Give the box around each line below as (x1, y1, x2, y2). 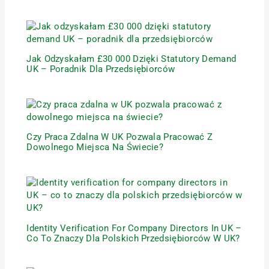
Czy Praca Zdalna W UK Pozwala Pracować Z (26, 131, 213, 143)
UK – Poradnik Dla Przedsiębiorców (26, 64, 175, 75)
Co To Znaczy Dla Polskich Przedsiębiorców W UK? (26, 232, 240, 244)
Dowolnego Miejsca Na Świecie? (26, 142, 164, 153)
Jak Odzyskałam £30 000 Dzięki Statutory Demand (26, 53, 237, 65)
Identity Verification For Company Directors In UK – (26, 222, 242, 234)
